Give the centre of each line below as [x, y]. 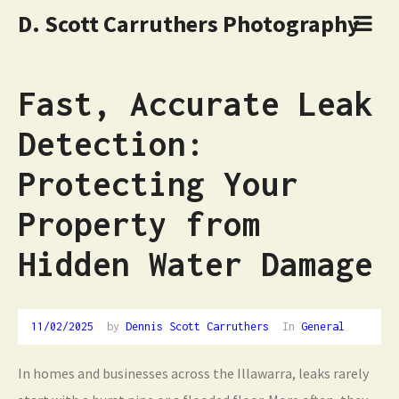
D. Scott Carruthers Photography [189, 24]
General [323, 326]
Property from [139, 224]
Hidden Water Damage [195, 264]
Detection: [111, 144]
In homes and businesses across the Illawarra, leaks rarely [193, 374]
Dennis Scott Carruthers [197, 326]
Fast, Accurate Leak [195, 104]
